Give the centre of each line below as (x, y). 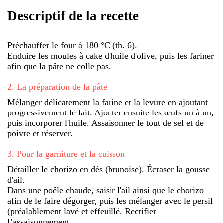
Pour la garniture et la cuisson (71, 154)
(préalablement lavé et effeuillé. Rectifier (82, 211)
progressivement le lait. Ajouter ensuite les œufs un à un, (111, 112)
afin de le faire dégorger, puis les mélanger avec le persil (110, 200)
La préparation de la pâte (62, 86)
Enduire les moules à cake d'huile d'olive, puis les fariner (111, 56)
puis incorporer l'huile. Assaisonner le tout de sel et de (106, 123)
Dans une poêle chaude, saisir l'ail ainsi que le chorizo (106, 190)
